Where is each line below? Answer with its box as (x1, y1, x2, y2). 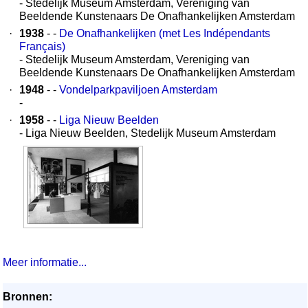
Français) (19, 41, 65, 52)
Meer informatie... (3, 256, 87, 268)
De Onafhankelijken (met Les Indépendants (59, 27, 270, 39)
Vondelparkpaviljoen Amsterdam (59, 84, 217, 96)
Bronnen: (3, 291, 52, 302)
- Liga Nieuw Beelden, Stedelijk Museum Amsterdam (19, 127, 276, 139)
